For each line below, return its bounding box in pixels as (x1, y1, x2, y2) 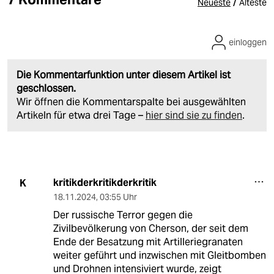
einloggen (229, 37, 267, 48)
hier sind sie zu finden (146, 109, 242, 122)
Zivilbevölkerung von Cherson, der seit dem (53, 222, 248, 235)
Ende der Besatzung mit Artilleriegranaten (53, 235, 243, 249)
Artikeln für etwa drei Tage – (17, 109, 146, 122)
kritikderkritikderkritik (53, 176, 157, 190)
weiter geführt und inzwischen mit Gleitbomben (53, 249, 266, 262)
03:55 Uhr (99, 191, 137, 203)
